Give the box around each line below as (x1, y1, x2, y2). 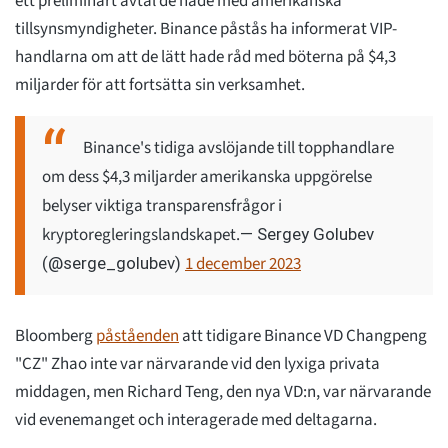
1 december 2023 (185, 252, 301, 277)
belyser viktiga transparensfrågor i (42, 194, 282, 219)
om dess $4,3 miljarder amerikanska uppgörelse (42, 165, 372, 190)
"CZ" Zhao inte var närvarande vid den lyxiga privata (15, 352, 380, 377)
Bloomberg (15, 324, 96, 349)
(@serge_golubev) (42, 253, 185, 274)
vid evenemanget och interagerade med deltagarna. (15, 408, 377, 433)
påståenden (96, 324, 179, 349)
